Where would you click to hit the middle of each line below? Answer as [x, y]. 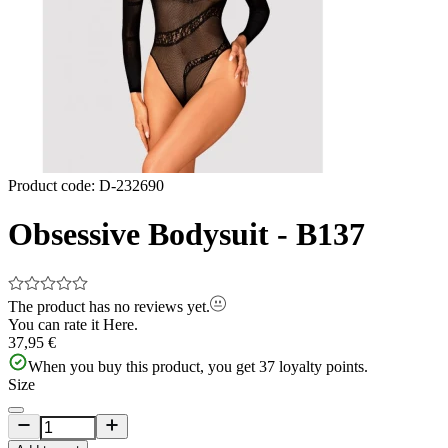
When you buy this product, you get [141, 366]
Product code [49, 185]
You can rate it [53, 324]
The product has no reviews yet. [109, 306]
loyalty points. [323, 366]
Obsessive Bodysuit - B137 [186, 234]
